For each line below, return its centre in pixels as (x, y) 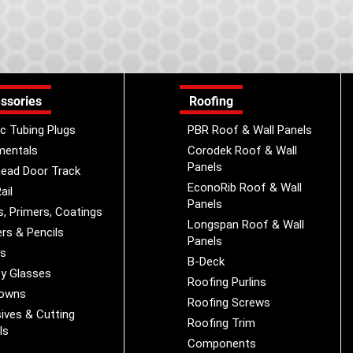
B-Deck (206, 262)
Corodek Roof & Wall (242, 150)
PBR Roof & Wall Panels (250, 130)
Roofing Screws (229, 303)
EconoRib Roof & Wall (245, 188)
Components (222, 344)
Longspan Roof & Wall (246, 225)
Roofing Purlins (227, 282)
